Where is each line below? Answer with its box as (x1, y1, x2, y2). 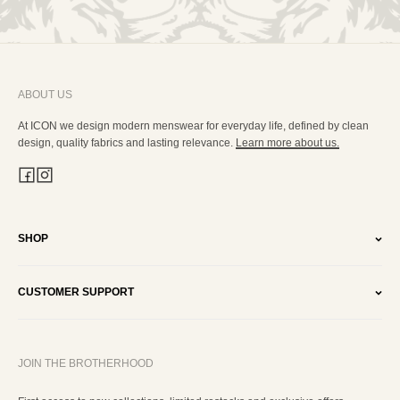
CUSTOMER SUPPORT (18, 286, 134, 298)
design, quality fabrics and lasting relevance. (18, 137, 236, 149)
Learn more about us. (236, 137, 339, 149)
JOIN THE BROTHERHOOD (18, 357, 154, 370)
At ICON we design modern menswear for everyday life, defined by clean (18, 120, 369, 132)
